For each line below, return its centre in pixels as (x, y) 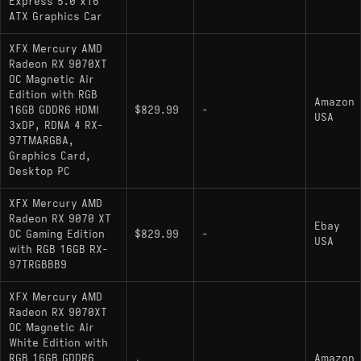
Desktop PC (39, 171)
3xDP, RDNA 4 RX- (56, 125)
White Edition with (58, 343)
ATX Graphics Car (56, 17)
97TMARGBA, (41, 141)
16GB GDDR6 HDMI (54, 110)
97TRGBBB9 (38, 265)
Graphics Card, (50, 156)
